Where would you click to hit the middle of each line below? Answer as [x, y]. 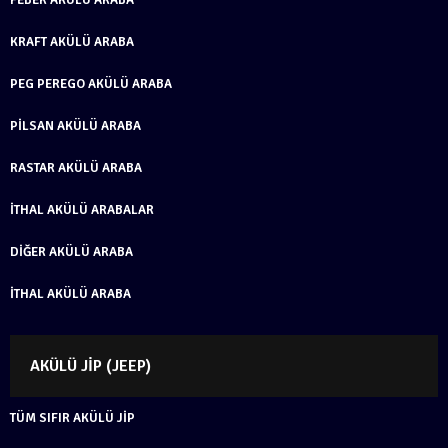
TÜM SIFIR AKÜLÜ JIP [72, 417]
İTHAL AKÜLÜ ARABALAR [82, 209]
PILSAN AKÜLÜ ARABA [75, 125]
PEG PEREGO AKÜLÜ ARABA [91, 83]
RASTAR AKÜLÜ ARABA [76, 167]
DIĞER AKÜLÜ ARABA [71, 251]
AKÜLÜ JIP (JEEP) [90, 365]
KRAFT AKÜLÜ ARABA [72, 41]
